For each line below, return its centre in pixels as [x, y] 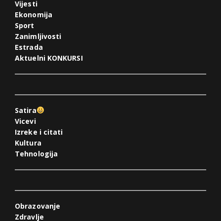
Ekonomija [34, 15]
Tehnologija [37, 154]
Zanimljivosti [38, 37]
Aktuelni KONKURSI [49, 58]
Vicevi [25, 121]
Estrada [29, 47]
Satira [26, 110]
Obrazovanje [38, 206]
